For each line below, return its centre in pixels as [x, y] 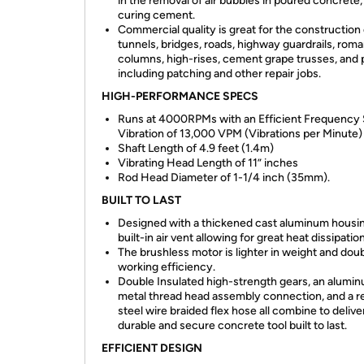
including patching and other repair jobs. [219, 74]
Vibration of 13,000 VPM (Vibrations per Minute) [240, 134]
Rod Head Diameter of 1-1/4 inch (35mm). [224, 178]
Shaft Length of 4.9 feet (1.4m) [196, 148]
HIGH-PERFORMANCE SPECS [180, 96]
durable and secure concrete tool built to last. [232, 325]
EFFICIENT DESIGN [152, 348]
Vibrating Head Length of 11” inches [208, 163]
